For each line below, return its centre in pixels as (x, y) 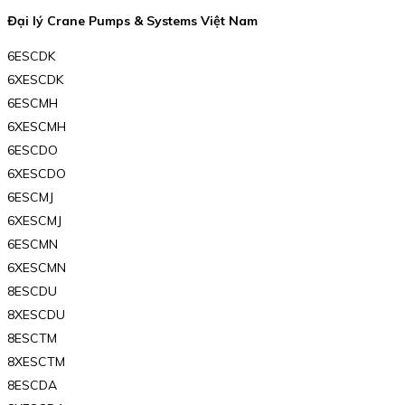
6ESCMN (33, 245)
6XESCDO (37, 174)
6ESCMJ (30, 198)
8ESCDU (32, 292)
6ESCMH (33, 104)
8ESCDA (32, 386)
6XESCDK (35, 80)
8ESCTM (32, 339)
